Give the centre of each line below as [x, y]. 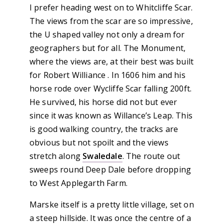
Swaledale [102, 156]
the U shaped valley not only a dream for [107, 35]
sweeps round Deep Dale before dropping [110, 170]
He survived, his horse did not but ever [103, 102]
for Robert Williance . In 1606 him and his [107, 75]
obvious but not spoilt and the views [99, 143]
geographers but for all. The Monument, [108, 48]
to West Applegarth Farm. [78, 183]
